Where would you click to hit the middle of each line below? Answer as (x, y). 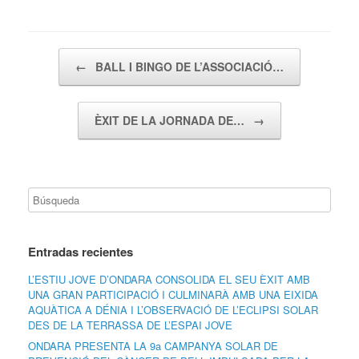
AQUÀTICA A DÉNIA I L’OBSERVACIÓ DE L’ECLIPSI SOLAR (173, 309)
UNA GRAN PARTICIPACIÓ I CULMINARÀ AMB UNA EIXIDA (173, 294)
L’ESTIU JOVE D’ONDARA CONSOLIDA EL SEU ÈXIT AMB (169, 279)
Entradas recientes (81, 251)
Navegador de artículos (82, 55)
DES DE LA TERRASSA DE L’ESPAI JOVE (130, 325)
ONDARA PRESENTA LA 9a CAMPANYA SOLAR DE (153, 345)
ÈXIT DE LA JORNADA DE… (171, 120)
